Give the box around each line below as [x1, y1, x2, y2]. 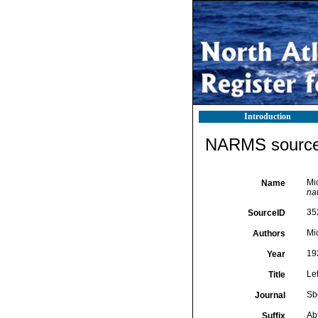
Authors [252, 229, 285, 238]
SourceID [247, 208, 285, 218]
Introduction [244, 111, 291, 121]
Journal [254, 290, 285, 300]
